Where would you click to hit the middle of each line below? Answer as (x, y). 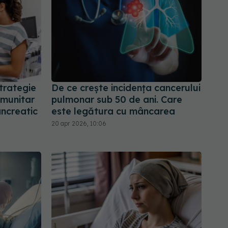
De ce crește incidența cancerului (126, 88)
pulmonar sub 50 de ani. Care (117, 99)
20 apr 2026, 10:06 (79, 123)
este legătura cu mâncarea (113, 111)
